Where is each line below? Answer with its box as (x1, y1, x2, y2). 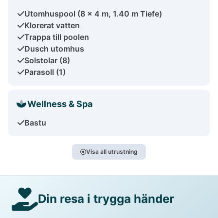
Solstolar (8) (24, 55, 70, 65)
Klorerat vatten (24, 20, 80, 30)
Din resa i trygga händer (38, 192, 174, 206)
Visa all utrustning (86, 147, 138, 155)
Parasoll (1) (24, 67, 66, 77)
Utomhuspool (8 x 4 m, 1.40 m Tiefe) (24, 8, 162, 18)
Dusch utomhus (24, 43, 84, 54)
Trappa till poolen (24, 32, 89, 42)
